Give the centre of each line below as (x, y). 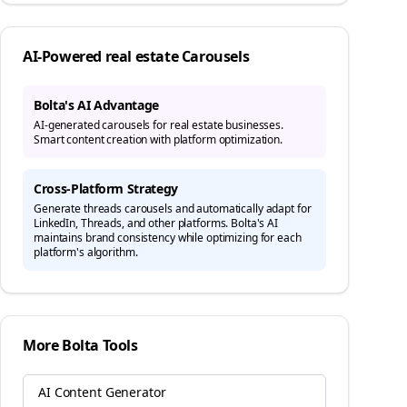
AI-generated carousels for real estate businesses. (159, 125)
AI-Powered (64, 56)
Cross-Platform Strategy (106, 189)
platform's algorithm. (86, 252)
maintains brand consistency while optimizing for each (168, 238)
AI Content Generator (102, 392)
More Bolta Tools (80, 345)
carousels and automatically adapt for (217, 208)
